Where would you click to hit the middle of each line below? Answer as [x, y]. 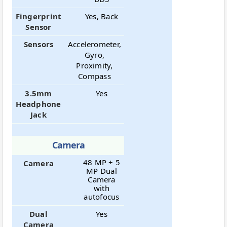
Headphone [39, 104]
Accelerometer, [94, 44]
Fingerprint [39, 16]
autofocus [102, 196]
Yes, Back [101, 16]
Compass [94, 76]
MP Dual [102, 171]
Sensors [39, 44]
